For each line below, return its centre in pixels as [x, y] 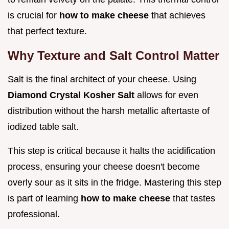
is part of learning [44, 198]
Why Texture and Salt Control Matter [113, 55]
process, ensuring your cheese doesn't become [104, 166]
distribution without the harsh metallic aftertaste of [109, 111]
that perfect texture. [47, 31]
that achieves [177, 15]
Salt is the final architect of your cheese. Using [102, 79]
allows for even [166, 95]
